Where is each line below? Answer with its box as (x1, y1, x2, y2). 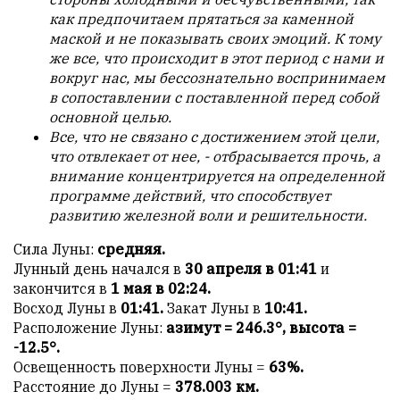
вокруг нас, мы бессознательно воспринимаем (49, 69, 385, 87)
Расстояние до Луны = (13, 378, 175, 396)
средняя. (97, 240, 165, 259)
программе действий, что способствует (49, 187, 330, 205)
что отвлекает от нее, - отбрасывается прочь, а (49, 147, 380, 166)
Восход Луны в (13, 299, 121, 318)
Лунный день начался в (13, 260, 185, 279)
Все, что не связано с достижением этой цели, (49, 128, 379, 146)
